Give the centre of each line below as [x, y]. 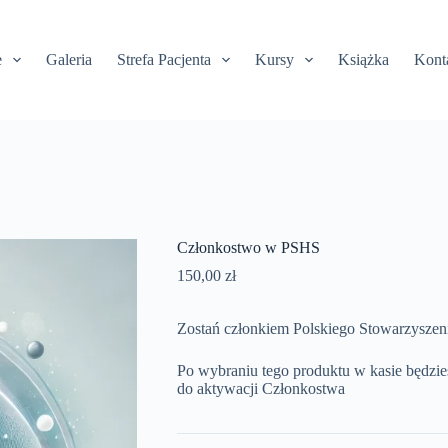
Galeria [68, 59]
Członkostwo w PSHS [248, 248]
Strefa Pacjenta [163, 59]
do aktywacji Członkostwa [260, 389]
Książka [364, 59]
